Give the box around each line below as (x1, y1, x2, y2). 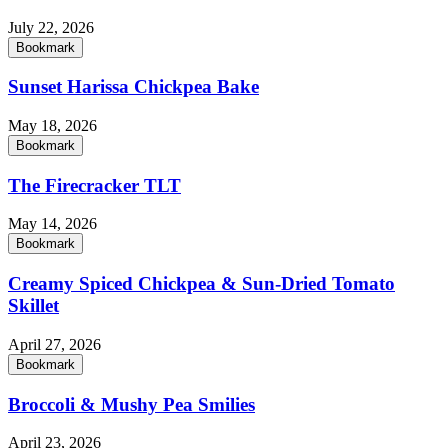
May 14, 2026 (8, 215, 97, 233)
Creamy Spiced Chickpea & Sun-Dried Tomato (8, 273, 395, 295)
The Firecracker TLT (8, 174, 181, 196)
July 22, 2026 (8, 18, 94, 36)
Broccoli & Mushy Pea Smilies (8, 393, 255, 415)
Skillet (8, 295, 59, 317)
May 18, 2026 (8, 117, 97, 135)
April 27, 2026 (8, 335, 101, 353)
